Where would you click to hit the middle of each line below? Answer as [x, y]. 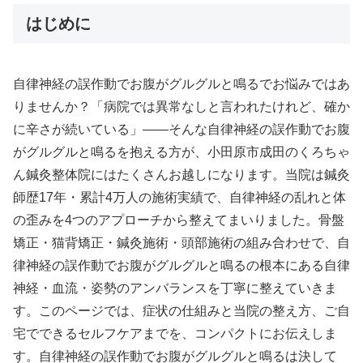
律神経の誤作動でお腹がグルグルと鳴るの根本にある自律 [181, 266]
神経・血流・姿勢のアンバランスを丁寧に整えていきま [175, 288]
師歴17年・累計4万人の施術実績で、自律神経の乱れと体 [179, 198]
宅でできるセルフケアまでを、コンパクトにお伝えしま [175, 334]
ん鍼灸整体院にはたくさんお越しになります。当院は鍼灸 [181, 175]
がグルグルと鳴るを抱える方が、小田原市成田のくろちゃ [181, 152]
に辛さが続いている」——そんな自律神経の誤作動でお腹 [181, 130]
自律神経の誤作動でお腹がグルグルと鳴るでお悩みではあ [181, 84]
